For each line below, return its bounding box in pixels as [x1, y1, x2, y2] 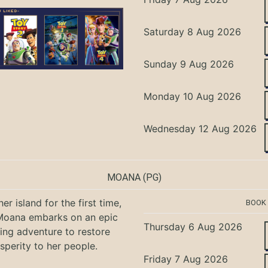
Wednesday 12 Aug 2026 [144, 122, 257, 135]
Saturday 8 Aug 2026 [144, 25, 242, 38]
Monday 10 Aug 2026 [144, 90, 242, 102]
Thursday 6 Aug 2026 [144, 220, 243, 233]
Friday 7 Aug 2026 [144, 252, 229, 265]
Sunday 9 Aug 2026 [144, 57, 234, 70]
